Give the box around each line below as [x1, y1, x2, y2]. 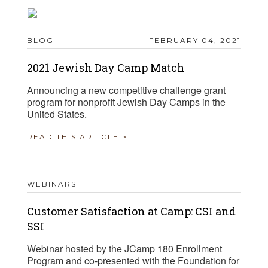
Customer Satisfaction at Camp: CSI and [27, 204, 236, 219]
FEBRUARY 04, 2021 [149, 36, 241, 45]
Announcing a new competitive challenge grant [27, 83, 226, 98]
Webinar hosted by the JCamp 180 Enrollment [27, 242, 222, 256]
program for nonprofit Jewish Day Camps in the [27, 95, 226, 109]
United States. [27, 107, 87, 121]
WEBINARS [27, 179, 77, 189]
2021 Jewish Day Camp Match [27, 60, 185, 75]
